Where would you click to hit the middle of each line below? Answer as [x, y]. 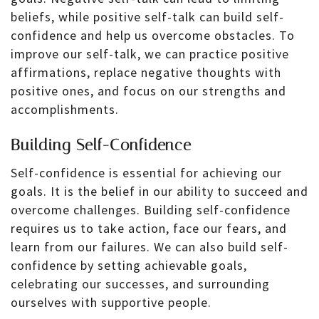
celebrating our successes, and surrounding [140, 283]
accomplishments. [65, 110]
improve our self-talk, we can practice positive [150, 54]
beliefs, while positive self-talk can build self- [147, 17]
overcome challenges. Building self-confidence [151, 209]
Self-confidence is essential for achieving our [146, 172]
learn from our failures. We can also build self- [150, 246]
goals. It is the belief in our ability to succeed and [159, 191]
